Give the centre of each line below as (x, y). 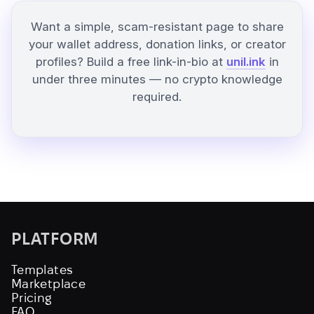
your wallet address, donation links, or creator (157, 44)
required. (157, 97)
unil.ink (246, 62)
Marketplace (48, 284)
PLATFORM (55, 239)
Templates (42, 270)
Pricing (32, 298)
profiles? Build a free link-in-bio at (131, 62)
